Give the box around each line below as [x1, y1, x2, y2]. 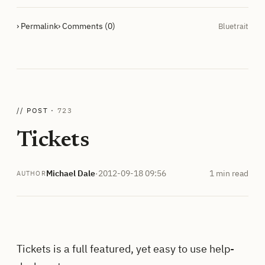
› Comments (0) [58, 20, 115, 31]
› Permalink [17, 20, 58, 31]
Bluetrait [218, 21, 248, 31]
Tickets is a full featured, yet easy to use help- [17, 241, 234, 256]
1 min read [209, 167, 248, 179]
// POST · [17, 105, 57, 115]
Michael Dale [46, 167, 95, 179]
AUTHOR [17, 169, 46, 178]
